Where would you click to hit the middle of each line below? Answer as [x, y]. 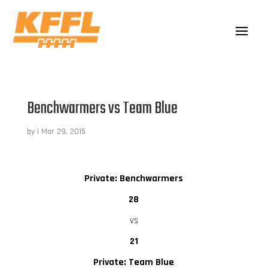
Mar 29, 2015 [63, 131]
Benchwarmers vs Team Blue [102, 108]
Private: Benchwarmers [134, 178]
